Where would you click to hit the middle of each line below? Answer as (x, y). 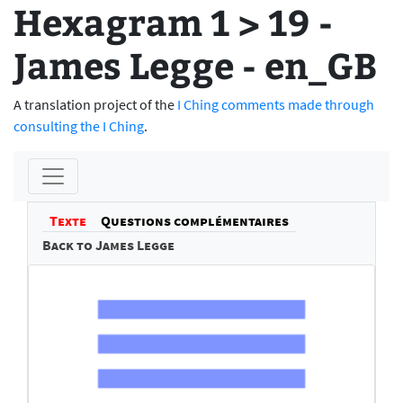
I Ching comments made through (276, 104)
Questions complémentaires (195, 220)
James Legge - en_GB (195, 64)
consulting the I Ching (79, 126)
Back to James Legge (108, 245)
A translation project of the (95, 104)
